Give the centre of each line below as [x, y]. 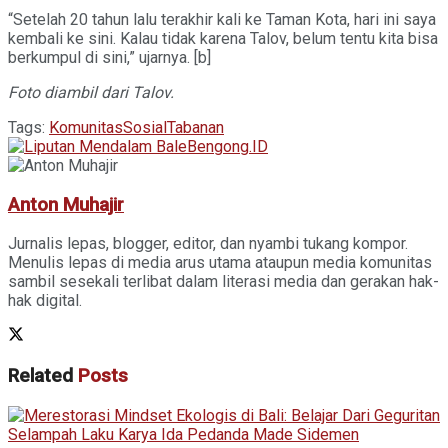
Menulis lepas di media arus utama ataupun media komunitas [220, 263]
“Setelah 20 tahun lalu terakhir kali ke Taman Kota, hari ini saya [222, 19]
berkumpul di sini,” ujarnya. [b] [109, 57]
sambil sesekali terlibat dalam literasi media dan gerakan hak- [223, 282]
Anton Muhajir [66, 204]
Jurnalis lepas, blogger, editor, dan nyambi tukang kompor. [208, 244]
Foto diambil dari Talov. [91, 92]
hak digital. [45, 301]
